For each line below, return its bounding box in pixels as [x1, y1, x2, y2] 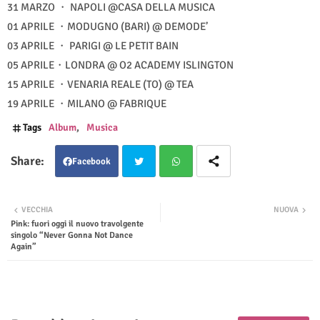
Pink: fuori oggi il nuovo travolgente [11, 218, 144, 229]
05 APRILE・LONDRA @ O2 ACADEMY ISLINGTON [7, 58, 234, 71]
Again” [11, 241, 36, 252]
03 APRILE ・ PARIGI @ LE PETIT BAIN [7, 39, 179, 52]
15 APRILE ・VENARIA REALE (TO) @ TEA [7, 77, 194, 91]
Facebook [72, 155, 111, 167]
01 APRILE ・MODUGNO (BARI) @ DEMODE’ [7, 19, 208, 33]
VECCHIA [21, 204, 53, 214]
